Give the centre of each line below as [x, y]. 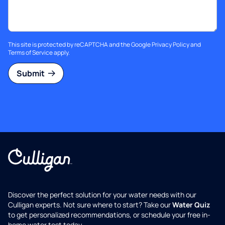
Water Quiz [191, 205]
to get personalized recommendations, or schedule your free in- [109, 215]
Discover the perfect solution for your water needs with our [102, 195]
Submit [31, 73]
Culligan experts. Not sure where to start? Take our [90, 205]
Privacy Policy [171, 44]
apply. [61, 52]
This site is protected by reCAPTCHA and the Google [80, 44]
